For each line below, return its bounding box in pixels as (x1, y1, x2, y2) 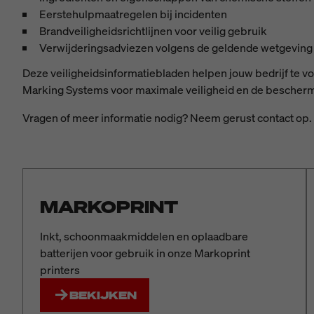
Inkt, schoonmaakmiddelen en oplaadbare (40, 228, 248, 244)
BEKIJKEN (69, 287, 137, 303)
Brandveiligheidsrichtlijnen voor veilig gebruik (39, 23, 267, 39)
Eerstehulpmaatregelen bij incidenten (39, 6, 227, 22)
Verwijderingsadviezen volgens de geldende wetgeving (39, 40, 313, 55)
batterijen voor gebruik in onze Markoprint (40, 245, 250, 261)
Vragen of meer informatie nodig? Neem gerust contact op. (22, 110, 312, 125)
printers (40, 262, 80, 278)
